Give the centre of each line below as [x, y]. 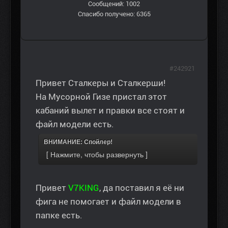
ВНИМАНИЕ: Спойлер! [78, 142]
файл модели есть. [75, 124]
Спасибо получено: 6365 [114, 14]
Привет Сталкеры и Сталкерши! [101, 83]
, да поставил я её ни [142, 188]
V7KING [84, 188]
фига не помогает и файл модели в [108, 202]
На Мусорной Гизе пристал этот [101, 97]
